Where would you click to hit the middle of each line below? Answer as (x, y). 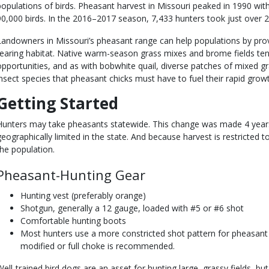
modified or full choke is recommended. (98, 246)
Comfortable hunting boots (73, 221)
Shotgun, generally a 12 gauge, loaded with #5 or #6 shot (132, 208)
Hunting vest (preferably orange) (83, 195)
